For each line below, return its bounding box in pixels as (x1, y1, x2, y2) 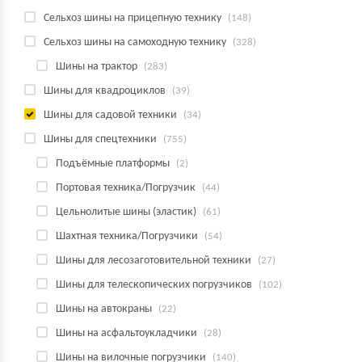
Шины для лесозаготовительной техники (56, 255, 251, 267)
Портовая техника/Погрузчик (56, 182, 196, 194)
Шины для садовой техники (44, 109, 177, 121)
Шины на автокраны (56, 303, 152, 315)
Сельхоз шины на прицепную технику (44, 12, 221, 24)
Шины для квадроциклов (44, 85, 166, 97)
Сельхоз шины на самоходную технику (44, 36, 226, 48)
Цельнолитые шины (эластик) (56, 206, 196, 218)
